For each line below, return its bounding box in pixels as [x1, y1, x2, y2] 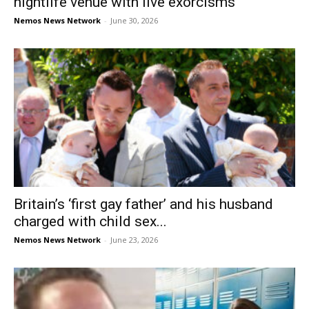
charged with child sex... [14, 213, 167, 230]
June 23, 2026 [110, 235, 158, 246]
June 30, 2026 [110, 14, 158, 26]
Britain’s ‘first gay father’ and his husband [14, 196, 273, 213]
